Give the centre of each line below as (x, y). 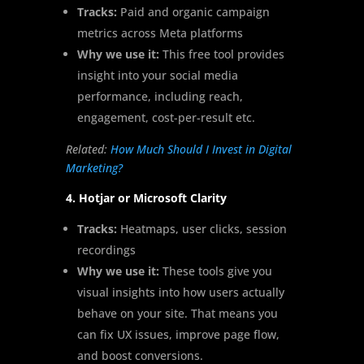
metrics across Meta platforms (160, 33)
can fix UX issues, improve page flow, (178, 335)
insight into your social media (157, 76)
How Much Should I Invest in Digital (201, 149)
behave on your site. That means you (177, 314)
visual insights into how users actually (180, 292)
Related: (88, 149)
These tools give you (215, 271)
